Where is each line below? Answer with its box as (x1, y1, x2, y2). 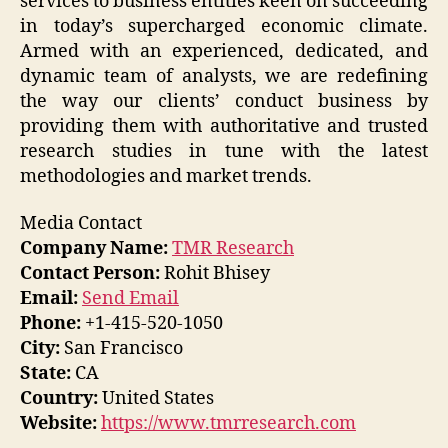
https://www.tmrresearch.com (101, 412, 356, 436)
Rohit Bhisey (160, 262, 270, 286)
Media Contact (20, 212, 142, 236)
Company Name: (20, 237, 168, 261)
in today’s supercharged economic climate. (20, 14, 428, 38)
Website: (20, 412, 97, 436)
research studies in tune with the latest (20, 139, 428, 163)
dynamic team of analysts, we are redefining (20, 64, 428, 88)
